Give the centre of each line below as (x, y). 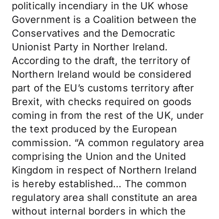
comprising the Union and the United (99, 156)
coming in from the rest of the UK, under (108, 115)
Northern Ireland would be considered (102, 74)
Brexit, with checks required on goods (102, 102)
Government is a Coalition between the (104, 20)
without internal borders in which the (99, 211)
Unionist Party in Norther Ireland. (90, 47)
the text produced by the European (94, 129)
